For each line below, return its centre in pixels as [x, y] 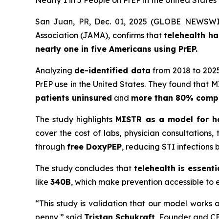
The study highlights [76, 119]
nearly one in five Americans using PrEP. [116, 49]
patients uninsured [74, 98]
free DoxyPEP [94, 147]
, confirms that [136, 35]
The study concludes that [85, 168]
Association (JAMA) [72, 35]
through [51, 147]
